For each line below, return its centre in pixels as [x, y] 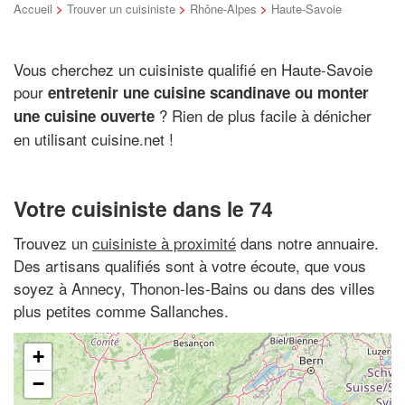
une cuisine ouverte [84, 115]
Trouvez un [53, 242]
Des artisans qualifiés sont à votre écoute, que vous [190, 265]
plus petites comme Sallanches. [121, 310]
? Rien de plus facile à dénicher [263, 115]
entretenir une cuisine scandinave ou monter [208, 92]
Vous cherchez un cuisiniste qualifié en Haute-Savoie [193, 69]
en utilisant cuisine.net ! [94, 138]
